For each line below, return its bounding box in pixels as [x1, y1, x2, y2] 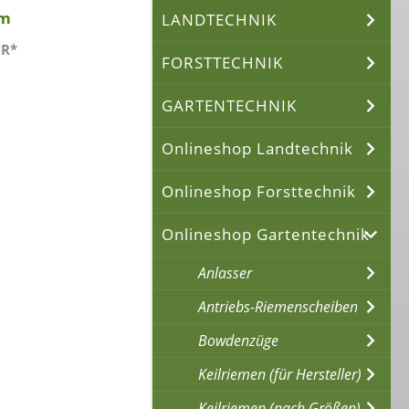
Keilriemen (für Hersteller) [198, 363, 362, 384]
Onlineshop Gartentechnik [162, 223, 371, 245]
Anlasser [198, 262, 253, 283]
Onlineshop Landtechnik [162, 137, 354, 159]
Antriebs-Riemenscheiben [198, 296, 359, 317]
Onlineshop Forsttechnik [162, 180, 357, 202]
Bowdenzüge [198, 330, 279, 351]
